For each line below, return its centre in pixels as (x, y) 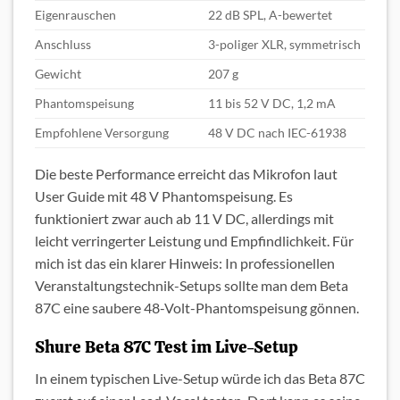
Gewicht (58, 73)
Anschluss (63, 44)
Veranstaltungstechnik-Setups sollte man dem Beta (192, 285)
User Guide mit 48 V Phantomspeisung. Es (164, 196)
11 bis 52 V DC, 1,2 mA (272, 103)
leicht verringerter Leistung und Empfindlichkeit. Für (194, 240)
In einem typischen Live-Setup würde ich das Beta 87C (200, 378)
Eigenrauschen (75, 14)
